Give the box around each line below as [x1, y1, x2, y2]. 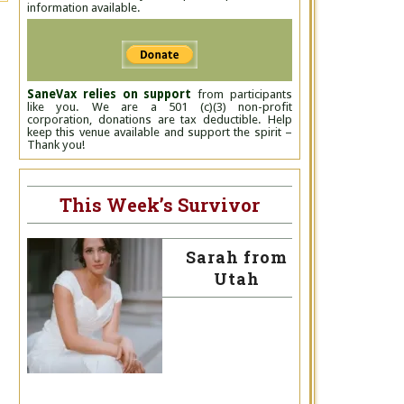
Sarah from [185, 246, 288, 268]
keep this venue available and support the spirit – [27, 125, 292, 139]
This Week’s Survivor [60, 193, 260, 216]
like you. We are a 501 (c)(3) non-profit [27, 100, 292, 114]
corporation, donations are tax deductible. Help [27, 113, 292, 126]
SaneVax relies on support [27, 87, 192, 101]
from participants [191, 87, 293, 101]
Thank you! [27, 138, 85, 151]
